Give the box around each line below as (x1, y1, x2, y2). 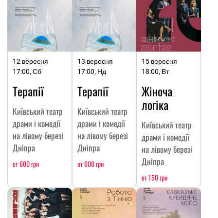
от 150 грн (142, 172, 168, 182)
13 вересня (77, 57, 113, 65)
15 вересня (142, 57, 178, 65)
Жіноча (142, 82, 173, 100)
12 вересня (13, 57, 48, 65)
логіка (142, 96, 169, 113)
